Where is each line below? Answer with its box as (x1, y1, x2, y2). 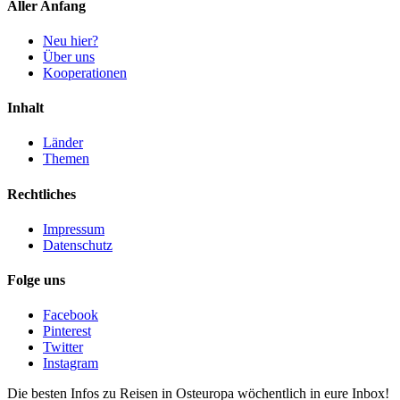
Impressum (43, 221, 104, 237)
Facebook (43, 307, 98, 323)
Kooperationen (43, 64, 127, 80)
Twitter (43, 339, 83, 355)
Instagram (43, 355, 98, 371)
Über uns (43, 48, 95, 64)
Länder (43, 135, 83, 151)
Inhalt (7, 100, 44, 116)
